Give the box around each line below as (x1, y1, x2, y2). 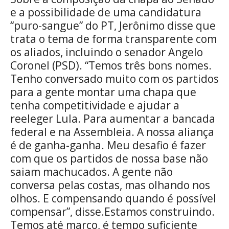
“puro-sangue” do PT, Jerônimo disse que (10, 18, 216, 33)
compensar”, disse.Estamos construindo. (10, 204, 215, 219)
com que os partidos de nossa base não (10, 151, 208, 166)
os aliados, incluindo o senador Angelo (10, 44, 203, 59)
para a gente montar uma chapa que (10, 84, 196, 99)
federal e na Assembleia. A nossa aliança (10, 124, 214, 139)
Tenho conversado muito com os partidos (10, 71, 219, 86)
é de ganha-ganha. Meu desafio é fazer (10, 138, 206, 152)
